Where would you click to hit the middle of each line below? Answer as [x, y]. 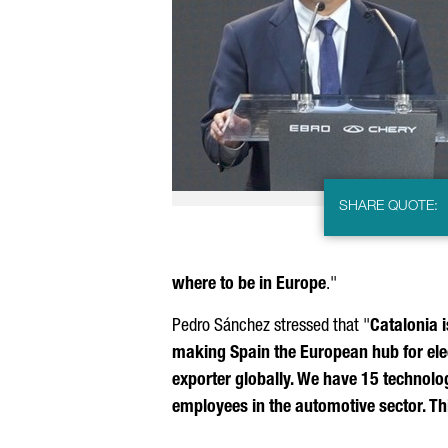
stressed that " [320, 327]
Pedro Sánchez [221, 327]
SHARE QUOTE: [389, 207]
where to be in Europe [249, 285]
